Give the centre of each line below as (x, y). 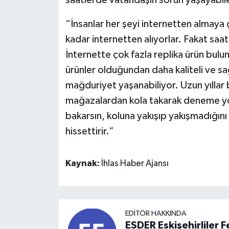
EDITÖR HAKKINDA (156, 213)
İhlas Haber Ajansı (135, 164)
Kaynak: (83, 164)
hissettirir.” (89, 132)
